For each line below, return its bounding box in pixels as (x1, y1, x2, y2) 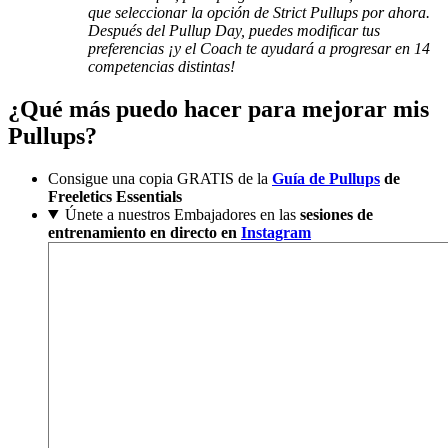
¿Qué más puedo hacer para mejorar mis (8, 96, 429, 123)
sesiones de (299, 205, 373, 223)
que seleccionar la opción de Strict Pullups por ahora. (88, 4, 430, 22)
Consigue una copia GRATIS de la (48, 169, 272, 187)
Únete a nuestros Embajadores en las (64, 205, 300, 223)
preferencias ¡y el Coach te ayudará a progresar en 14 (88, 40, 430, 58)
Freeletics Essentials (48, 187, 182, 205)
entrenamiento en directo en (48, 223, 241, 241)
